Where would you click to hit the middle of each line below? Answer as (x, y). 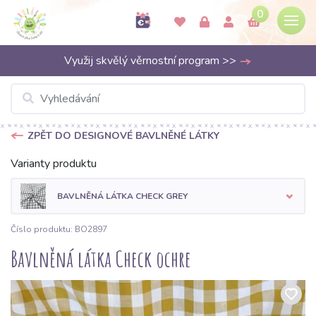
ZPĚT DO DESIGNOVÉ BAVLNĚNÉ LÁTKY (123, 136)
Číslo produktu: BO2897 (59, 229)
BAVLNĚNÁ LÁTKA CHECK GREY (122, 196)
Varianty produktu (54, 164)
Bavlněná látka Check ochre (101, 258)
